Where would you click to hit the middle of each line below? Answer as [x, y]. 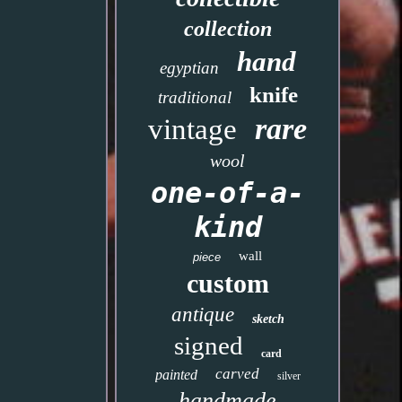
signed [208, 345]
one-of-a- [228, 193]
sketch [268, 319]
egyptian [189, 68]
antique [202, 315]
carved [237, 374]
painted [176, 375]
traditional [194, 97]
